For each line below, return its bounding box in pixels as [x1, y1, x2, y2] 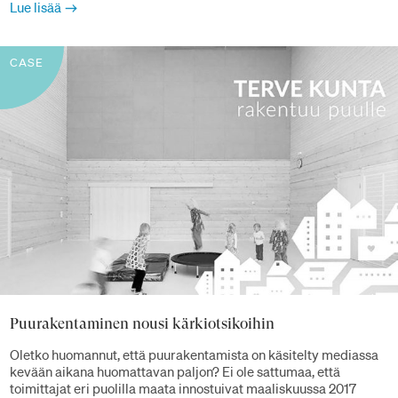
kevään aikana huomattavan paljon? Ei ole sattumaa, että [10, 362, 340, 381]
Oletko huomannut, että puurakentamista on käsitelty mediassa [10, 346, 378, 364]
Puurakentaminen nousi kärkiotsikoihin [10, 314, 275, 332]
